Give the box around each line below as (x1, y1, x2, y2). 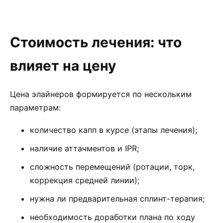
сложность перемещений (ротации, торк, (30, 162, 195, 172)
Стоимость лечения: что (10, 34, 182, 51)
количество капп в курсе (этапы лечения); (30, 125, 197, 135)
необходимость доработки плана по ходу (30, 212, 195, 222)
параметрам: (10, 103, 61, 112)
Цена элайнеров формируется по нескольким (10, 89, 192, 99)
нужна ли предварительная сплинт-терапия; (30, 194, 205, 204)
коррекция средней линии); (30, 175, 139, 185)
